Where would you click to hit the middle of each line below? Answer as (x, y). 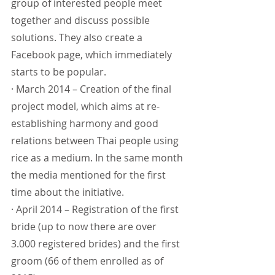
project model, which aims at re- (85, 107)
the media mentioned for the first (90, 175)
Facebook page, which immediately (93, 55)
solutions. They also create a (78, 38)
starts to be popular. (59, 72)
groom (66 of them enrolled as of (88, 261)
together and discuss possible (82, 21)
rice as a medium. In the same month (98, 158)
